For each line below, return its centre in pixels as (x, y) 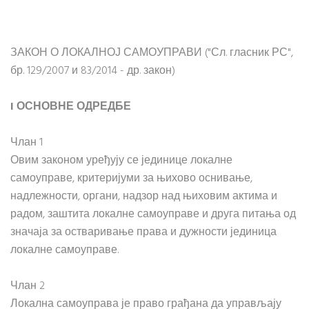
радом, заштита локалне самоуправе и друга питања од (153, 215)
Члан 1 (27, 143)
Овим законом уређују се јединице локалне (121, 161)
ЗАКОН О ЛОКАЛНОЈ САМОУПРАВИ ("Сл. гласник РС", (152, 53)
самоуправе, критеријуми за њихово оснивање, (131, 179)
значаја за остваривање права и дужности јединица (143, 232)
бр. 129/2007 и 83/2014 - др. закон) (93, 71)
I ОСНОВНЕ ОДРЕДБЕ (71, 107)
